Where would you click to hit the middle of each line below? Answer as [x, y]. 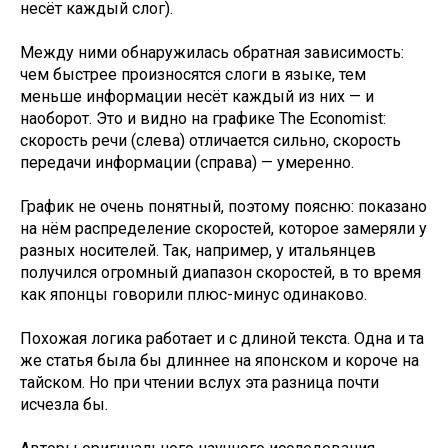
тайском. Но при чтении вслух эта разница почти [199, 383]
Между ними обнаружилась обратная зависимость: [212, 53]
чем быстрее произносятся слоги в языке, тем [193, 75]
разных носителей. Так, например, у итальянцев [198, 251]
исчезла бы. [64, 405]
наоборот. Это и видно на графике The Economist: [203, 119]
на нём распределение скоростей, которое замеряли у [223, 229]
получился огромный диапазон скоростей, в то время [220, 273]
